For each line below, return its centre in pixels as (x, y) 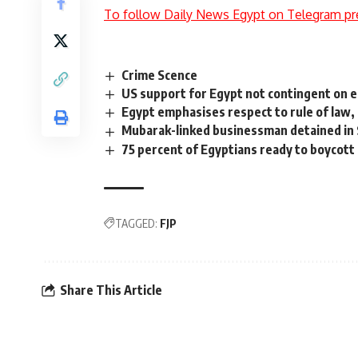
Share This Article (111, 290)
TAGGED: (136, 223)
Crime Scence (160, 76)
